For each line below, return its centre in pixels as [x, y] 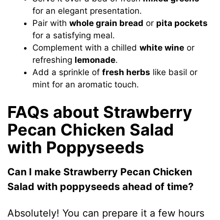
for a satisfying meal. [74, 35]
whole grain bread [107, 23]
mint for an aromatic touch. [86, 84]
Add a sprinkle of [68, 72]
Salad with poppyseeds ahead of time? [101, 186]
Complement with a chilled [86, 47]
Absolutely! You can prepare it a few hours [106, 213]
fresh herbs [126, 72]
